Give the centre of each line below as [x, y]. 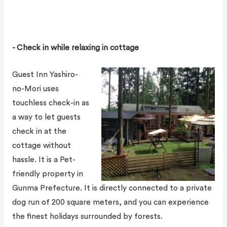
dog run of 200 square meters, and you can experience [110, 202]
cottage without [41, 145]
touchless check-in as [50, 103]
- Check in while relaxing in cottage [75, 48]
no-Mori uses [35, 88]
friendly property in [47, 174]
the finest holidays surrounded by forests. [87, 216]
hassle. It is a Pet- [44, 159]
